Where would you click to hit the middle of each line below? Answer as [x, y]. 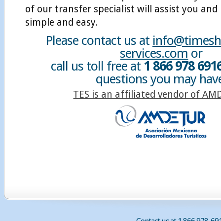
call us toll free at [97, 66]
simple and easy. [62, 22]
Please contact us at [99, 40]
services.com [154, 53]
